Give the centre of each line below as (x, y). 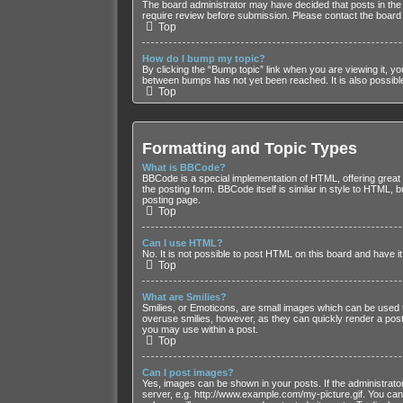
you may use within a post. (200, 329)
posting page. (171, 199)
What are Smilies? (184, 296)
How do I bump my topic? (203, 59)
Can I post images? (188, 372)
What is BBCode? (184, 167)
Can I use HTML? (182, 242)
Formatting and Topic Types (249, 149)
